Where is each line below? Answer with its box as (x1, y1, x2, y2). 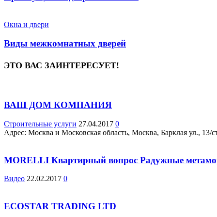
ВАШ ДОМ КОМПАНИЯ (4, 100, 112, 110)
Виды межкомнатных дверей (4, 38, 126, 48)
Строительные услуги (4, 119, 77, 128)
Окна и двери (4, 20, 49, 29)
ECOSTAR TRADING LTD (4, 201, 116, 212)
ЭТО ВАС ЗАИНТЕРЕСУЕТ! (4, 60, 119, 70)
